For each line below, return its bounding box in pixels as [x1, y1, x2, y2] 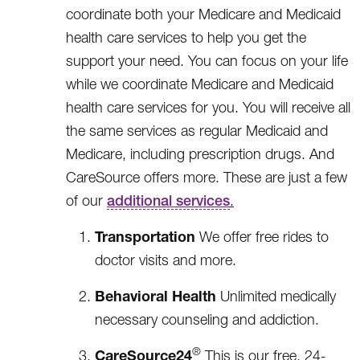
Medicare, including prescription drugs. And [66, 145, 334, 162]
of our [66, 191, 107, 209]
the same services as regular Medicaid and [66, 121, 328, 139]
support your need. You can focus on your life [66, 51, 348, 69]
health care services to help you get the [66, 28, 306, 46]
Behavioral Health [95, 286, 216, 305]
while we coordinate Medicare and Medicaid [66, 75, 333, 92]
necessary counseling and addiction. [95, 310, 319, 328]
